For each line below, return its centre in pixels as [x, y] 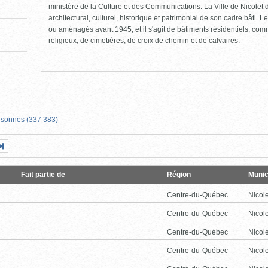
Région [179, 174]
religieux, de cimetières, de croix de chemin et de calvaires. [144, 41]
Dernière [49, 146]
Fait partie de [43, 174]
